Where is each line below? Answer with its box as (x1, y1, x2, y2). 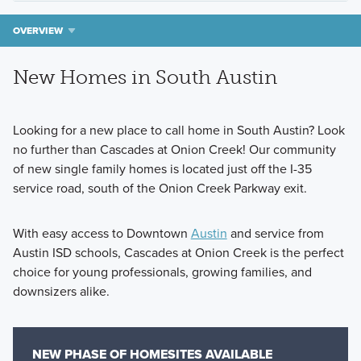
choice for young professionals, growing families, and (12, 263, 312, 282)
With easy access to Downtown (12, 224, 191, 243)
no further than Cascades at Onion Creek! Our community (12, 140, 336, 160)
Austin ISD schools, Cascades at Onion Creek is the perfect (12, 243, 344, 263)
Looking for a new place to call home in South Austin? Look (12, 121, 345, 140)
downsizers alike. (12, 282, 110, 301)
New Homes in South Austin (12, 65, 277, 89)
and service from (226, 224, 324, 243)
